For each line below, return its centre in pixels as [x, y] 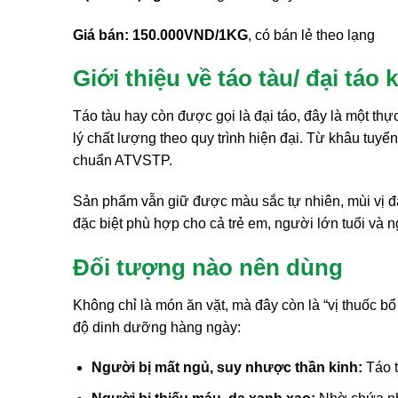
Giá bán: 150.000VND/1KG [160, 35]
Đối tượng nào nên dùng [208, 267]
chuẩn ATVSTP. [123, 161]
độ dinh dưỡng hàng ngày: [157, 327]
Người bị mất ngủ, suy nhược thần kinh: [228, 368]
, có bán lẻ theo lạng [311, 35]
